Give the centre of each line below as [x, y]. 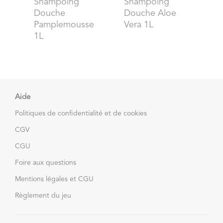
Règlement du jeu [43, 195]
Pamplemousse [64, 25]
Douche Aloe [150, 13]
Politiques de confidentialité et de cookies [81, 113]
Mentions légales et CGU [54, 179]
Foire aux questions [46, 163]
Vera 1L [138, 25]
